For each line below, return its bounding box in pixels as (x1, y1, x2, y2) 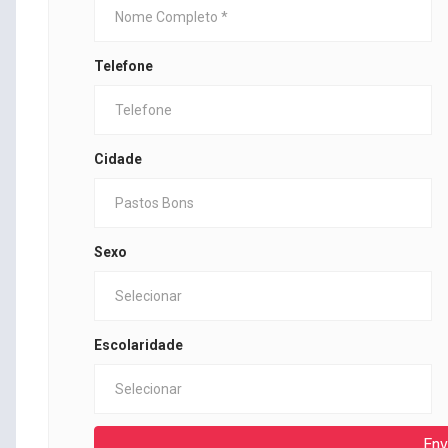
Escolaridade (94, 337, 183, 354)
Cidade (94, 151, 142, 168)
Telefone (94, 58, 153, 75)
